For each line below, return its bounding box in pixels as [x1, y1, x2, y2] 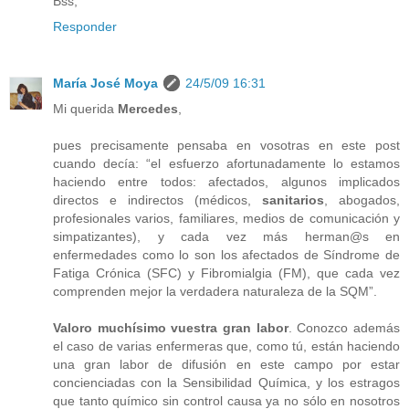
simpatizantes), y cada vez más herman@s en [53, 228, 400, 244]
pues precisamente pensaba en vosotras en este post [53, 137, 400, 152]
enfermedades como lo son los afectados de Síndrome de [53, 246, 400, 262]
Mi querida [53, 100, 118, 116]
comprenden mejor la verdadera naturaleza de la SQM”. [53, 283, 377, 299]
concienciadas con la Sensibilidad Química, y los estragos [53, 374, 400, 390]
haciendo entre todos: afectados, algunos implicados [53, 173, 400, 189]
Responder [53, 18, 117, 34]
